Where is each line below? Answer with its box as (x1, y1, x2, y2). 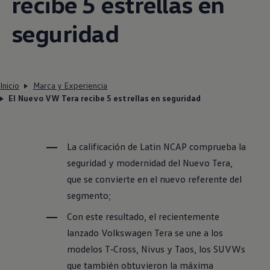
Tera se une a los (152, 227, 224, 239)
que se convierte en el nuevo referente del (67, 173, 242, 186)
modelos (67, 243, 103, 256)
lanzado (67, 227, 99, 239)
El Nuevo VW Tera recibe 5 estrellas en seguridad (8, 93, 201, 104)
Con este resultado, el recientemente (67, 210, 220, 223)
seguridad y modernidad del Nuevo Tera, (67, 157, 233, 169)
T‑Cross (105, 243, 137, 256)
